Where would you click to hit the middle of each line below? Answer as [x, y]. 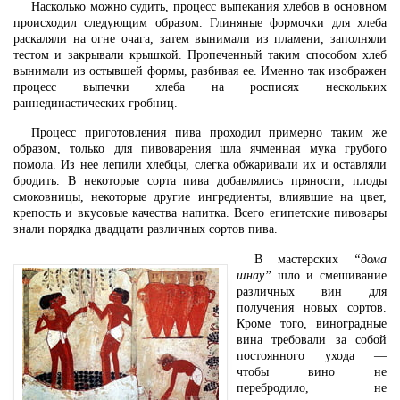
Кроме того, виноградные [312, 323]
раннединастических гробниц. [96, 103]
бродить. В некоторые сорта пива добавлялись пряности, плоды [200, 181]
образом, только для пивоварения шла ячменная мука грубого [200, 149]
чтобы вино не [312, 371]
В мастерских [304, 259]
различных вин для [312, 291]
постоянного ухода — [312, 355]
